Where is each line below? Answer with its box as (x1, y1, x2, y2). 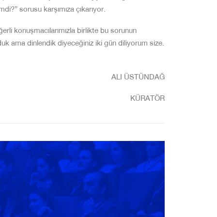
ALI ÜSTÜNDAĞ (111, 74, 165, 81)
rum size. (135, 40, 164, 47)
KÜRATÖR (130, 95, 165, 103)
